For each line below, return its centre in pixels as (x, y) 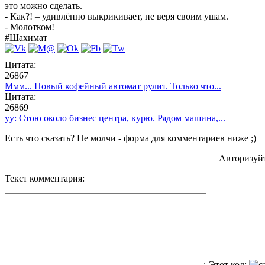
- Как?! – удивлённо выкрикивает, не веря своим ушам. (117, 16)
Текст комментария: (45, 178)
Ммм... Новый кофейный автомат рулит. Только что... (113, 86)
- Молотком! (30, 27)
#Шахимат (26, 37)
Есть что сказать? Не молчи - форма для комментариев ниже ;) (130, 138)
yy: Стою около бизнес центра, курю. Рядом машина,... (115, 118)
